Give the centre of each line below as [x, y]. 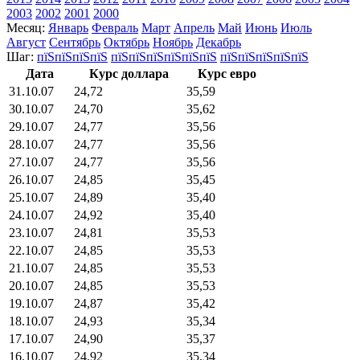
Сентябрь [75, 42]
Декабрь [219, 42]
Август [26, 42]
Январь [68, 27]
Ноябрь [173, 42]
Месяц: [26, 27]
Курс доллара [129, 73]
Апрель [194, 27]
